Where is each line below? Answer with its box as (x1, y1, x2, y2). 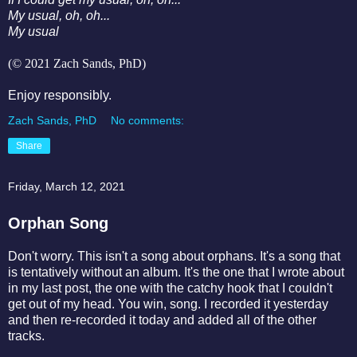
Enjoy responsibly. (8, 88, 115, 103)
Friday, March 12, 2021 (8, 180, 125, 194)
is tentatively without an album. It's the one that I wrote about (8, 265, 344, 280)
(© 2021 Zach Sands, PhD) (8, 57, 146, 71)
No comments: (111, 114, 185, 127)
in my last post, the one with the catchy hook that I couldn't (8, 281, 332, 296)
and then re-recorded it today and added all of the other (8, 313, 316, 328)
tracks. (8, 329, 48, 343)
